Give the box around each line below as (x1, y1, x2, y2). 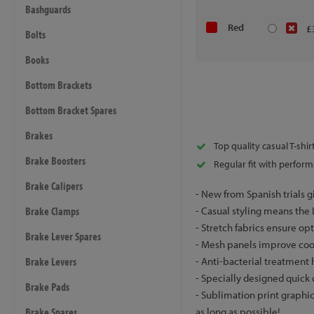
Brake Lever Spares (25, 229, 101, 243)
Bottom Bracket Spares (25, 103, 116, 117)
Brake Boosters (25, 153, 86, 168)
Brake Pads (25, 280, 69, 294)
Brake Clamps (25, 204, 79, 218)
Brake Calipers (25, 179, 83, 193)
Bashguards (25, 2, 71, 16)
